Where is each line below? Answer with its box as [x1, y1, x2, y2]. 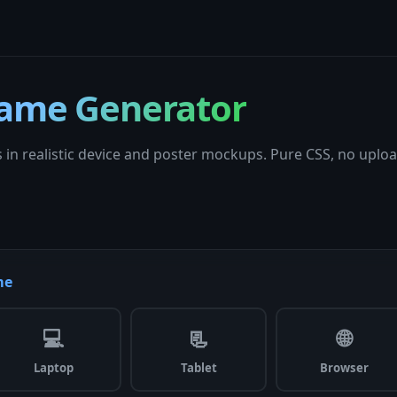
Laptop [33, 360, 74, 377]
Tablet [180, 360, 217, 377]
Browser [319, 360, 369, 377]
